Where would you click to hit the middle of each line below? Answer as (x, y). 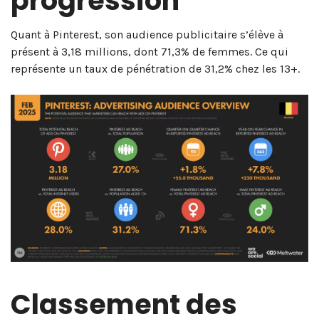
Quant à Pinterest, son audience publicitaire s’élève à (147, 34)
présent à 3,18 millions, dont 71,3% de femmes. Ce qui (150, 51)
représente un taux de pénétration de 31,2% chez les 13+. (155, 68)
